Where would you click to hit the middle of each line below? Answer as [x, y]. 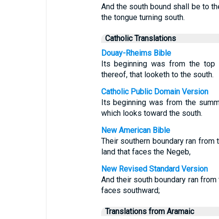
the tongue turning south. [143, 17]
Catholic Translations [140, 38]
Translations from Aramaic [149, 211]
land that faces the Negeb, [146, 152]
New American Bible [135, 130]
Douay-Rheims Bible [136, 53]
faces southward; [130, 190]
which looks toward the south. [152, 113]
